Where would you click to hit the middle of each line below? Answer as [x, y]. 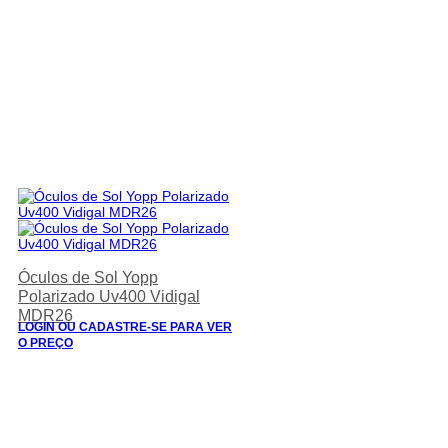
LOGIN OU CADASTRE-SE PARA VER [125, 326]
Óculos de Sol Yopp [88, 277]
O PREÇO [45, 342]
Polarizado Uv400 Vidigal [109, 296]
